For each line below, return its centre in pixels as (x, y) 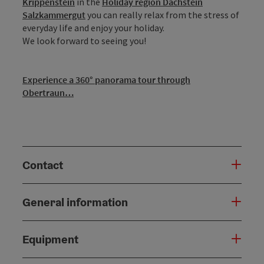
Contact (43, 165)
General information (75, 202)
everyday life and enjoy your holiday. (93, 27)
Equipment (50, 239)
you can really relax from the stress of (163, 14)
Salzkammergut (54, 14)
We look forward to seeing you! (84, 40)
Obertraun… (48, 92)
